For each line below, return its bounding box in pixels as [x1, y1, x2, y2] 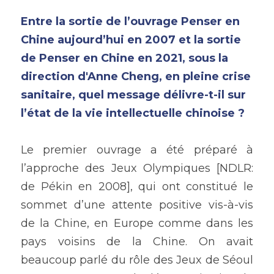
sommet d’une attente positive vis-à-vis [21, 198, 253, 212]
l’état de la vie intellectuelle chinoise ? [21, 106, 248, 120]
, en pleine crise [159, 70, 251, 84]
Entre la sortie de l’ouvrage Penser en [21, 15, 240, 29]
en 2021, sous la [135, 51, 228, 65]
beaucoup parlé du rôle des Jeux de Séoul [21, 253, 253, 267]
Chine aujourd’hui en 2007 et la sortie [21, 33, 241, 47]
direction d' [21, 70, 87, 84]
